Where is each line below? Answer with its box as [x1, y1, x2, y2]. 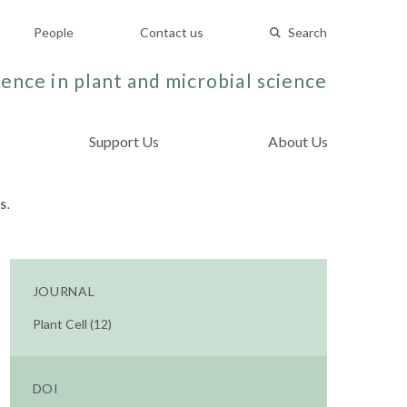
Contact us [140, 25, 203, 40]
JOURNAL [32, 283, 95, 299]
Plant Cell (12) [32, 316, 112, 332]
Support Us [89, 133, 160, 150]
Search [288, 25, 327, 40]
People [34, 25, 74, 40]
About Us [267, 133, 328, 150]
